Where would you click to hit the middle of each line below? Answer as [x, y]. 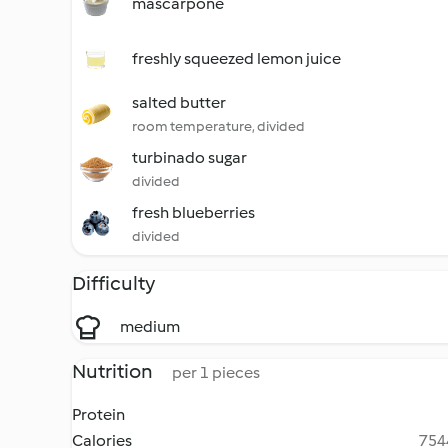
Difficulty [113, 283]
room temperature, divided [218, 126]
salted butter [179, 102]
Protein [98, 414]
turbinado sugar [189, 157]
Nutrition [114, 371]
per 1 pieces [216, 372]
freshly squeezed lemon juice [236, 58]
